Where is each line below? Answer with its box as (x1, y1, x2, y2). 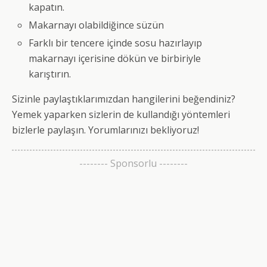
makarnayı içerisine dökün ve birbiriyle (29, 52, 201, 66)
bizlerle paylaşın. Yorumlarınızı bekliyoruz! (12, 123, 199, 137)
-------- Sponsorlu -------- (79, 157, 188, 170)
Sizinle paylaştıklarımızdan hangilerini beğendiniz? (12, 92, 235, 106)
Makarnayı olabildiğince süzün (29, 18, 164, 32)
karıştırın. (29, 67, 72, 81)
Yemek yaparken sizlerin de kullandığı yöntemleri (12, 108, 230, 122)
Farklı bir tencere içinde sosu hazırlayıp (29, 36, 203, 50)
